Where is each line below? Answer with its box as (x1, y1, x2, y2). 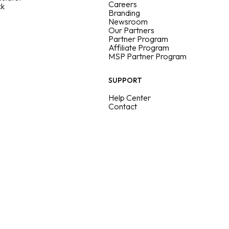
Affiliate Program (108, 42, 169, 53)
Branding (108, 8, 140, 18)
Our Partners (108, 25, 154, 35)
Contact (108, 101, 137, 111)
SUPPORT (108, 76, 142, 85)
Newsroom (108, 16, 148, 27)
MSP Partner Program (108, 51, 187, 61)
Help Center (108, 93, 151, 103)
